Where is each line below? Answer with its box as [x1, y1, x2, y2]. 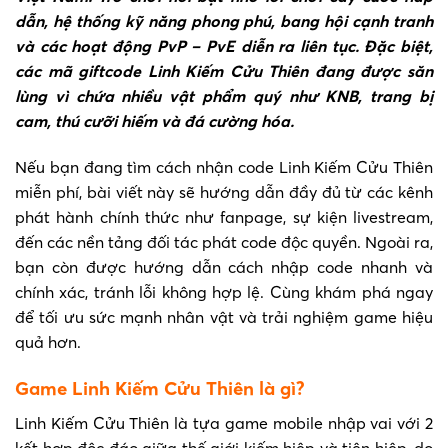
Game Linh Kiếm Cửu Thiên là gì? [15, 376, 305, 400]
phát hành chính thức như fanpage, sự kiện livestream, [15, 207, 433, 228]
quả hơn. [15, 332, 81, 353]
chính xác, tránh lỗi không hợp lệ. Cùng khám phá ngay [15, 282, 433, 303]
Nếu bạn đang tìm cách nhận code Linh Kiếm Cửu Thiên [15, 157, 433, 178]
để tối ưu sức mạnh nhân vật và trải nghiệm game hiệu [15, 307, 433, 328]
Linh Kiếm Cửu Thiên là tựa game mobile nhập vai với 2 [15, 412, 433, 433]
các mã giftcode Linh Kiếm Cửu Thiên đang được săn [15, 61, 433, 82]
